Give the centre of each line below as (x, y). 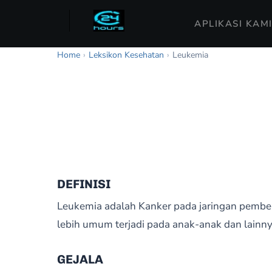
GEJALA (80, 259)
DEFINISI (83, 184)
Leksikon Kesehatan (126, 55)
